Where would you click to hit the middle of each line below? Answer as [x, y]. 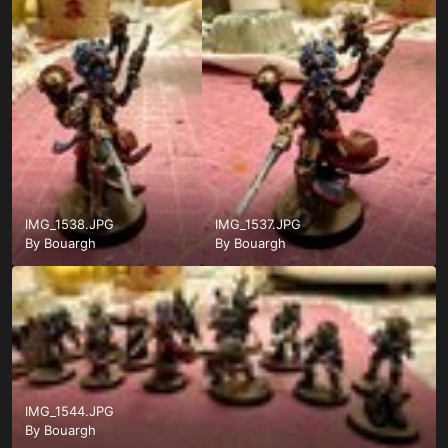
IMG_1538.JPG [69, 224]
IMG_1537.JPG [257, 224]
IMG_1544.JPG [69, 410]
